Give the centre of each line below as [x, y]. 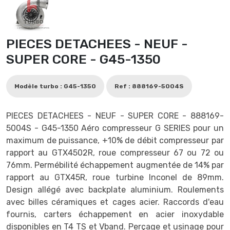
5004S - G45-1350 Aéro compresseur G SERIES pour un [115, 128]
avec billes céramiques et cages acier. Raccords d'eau [115, 202]
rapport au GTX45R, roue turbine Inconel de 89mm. [115, 177]
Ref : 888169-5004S [149, 86]
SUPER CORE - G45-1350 [83, 59]
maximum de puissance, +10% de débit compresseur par [115, 140]
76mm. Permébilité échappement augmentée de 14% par [115, 165]
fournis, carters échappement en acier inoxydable [115, 214]
